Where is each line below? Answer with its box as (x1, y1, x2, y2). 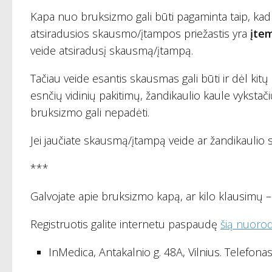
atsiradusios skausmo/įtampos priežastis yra (30, 25, 250, 41)
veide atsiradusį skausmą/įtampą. (30, 42, 193, 58)
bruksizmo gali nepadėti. (30, 104, 149, 120)
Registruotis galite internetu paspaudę (30, 216, 220, 231)
